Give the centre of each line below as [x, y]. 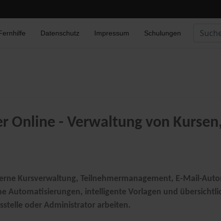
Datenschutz [60, 33]
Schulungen [163, 33]
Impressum [112, 33]
